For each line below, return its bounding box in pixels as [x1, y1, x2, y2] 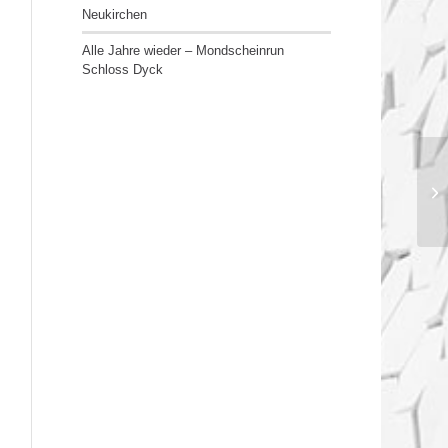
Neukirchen [82, 7, 148, 22]
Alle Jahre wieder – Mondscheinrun [82, 43, 285, 58]
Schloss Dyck [82, 62, 164, 77]
